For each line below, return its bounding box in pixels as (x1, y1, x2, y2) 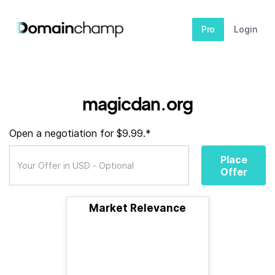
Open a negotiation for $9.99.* (9, 127, 151, 139)
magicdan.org (82, 93, 193, 114)
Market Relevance (89, 202, 186, 214)
